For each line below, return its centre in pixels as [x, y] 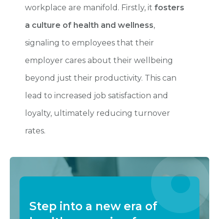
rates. [35, 131]
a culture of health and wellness [89, 25]
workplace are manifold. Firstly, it [90, 7]
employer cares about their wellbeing [99, 60]
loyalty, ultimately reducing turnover [98, 113]
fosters [169, 7]
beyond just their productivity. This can [101, 78]
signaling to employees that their [89, 43]
